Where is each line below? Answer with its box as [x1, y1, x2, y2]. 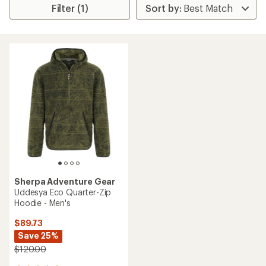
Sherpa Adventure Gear [14, 176, 116, 186]
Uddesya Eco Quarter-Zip [14, 187, 112, 197]
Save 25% [18, 230, 59, 240]
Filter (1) [51, 2, 88, 14]
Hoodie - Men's [14, 198, 71, 208]
